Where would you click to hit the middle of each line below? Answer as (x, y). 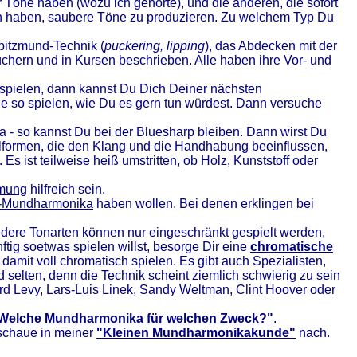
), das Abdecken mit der (271, 46)
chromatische (292, 247)
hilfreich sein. (68, 189)
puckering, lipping (155, 46)
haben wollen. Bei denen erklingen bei (204, 204)
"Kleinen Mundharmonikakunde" (196, 333)
